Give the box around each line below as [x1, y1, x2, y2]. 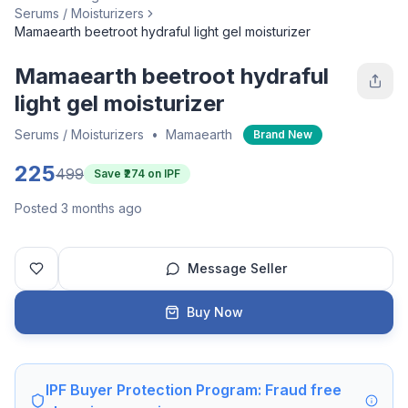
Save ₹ [94, 167, 124, 181]
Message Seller [187, 260, 287, 277]
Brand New [253, 127, 312, 142]
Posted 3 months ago [15, 200, 142, 217]
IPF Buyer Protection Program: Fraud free [45, 381, 342, 400]
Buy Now [187, 304, 243, 321]
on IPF [145, 167, 180, 181]
